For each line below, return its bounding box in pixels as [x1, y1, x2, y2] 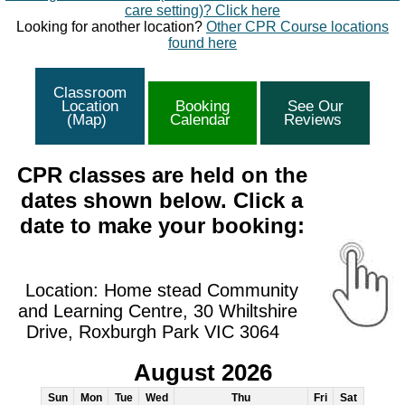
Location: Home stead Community [25, 280, 298, 300]
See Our [287, 98, 344, 115]
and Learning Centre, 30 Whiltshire [17, 301, 297, 321]
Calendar [169, 111, 235, 128]
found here [168, 35, 237, 51]
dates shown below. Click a [21, 188, 304, 212]
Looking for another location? [16, 19, 206, 34]
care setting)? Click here [125, 3, 280, 18]
